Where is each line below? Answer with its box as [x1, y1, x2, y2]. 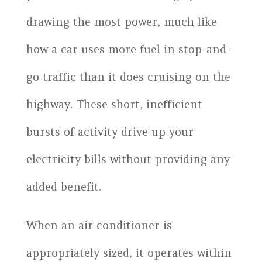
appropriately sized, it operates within [26, 245, 232, 260]
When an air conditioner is [26, 218, 172, 232]
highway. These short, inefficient [26, 96, 202, 111]
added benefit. [26, 179, 101, 194]
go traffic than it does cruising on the [26, 69, 230, 84]
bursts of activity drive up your [26, 124, 194, 139]
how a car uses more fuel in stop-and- [26, 42, 231, 56]
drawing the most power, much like [26, 14, 217, 29]
